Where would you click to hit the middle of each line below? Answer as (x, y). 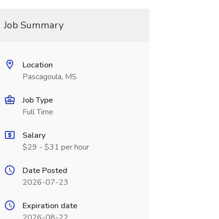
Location (37, 65)
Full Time (38, 112)
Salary (34, 135)
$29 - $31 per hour (55, 147)
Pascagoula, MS (49, 77)
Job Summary (33, 25)
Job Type (37, 100)
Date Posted (45, 171)
